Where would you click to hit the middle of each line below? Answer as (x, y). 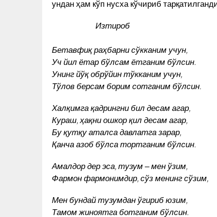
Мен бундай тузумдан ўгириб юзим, (120, 199)
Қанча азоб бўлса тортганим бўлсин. (124, 144)
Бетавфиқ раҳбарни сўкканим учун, (120, 49)
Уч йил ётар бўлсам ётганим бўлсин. (124, 61)
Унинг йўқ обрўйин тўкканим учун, (117, 73)
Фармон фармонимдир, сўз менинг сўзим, (130, 178)
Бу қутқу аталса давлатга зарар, (116, 132)
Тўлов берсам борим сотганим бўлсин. (126, 85)
